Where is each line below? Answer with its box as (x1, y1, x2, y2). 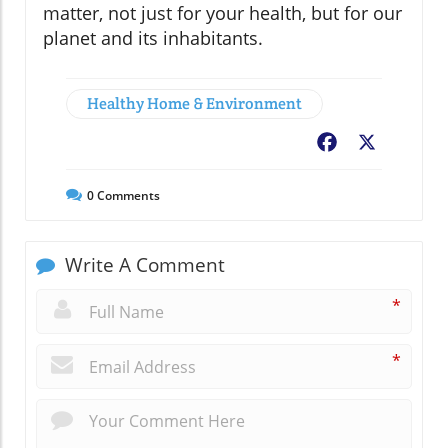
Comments (94, 187, 160, 205)
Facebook (340, 133, 412, 156)
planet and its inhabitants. (43, 26, 263, 51)
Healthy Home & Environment (87, 93, 302, 115)
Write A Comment (60, 252, 225, 279)
